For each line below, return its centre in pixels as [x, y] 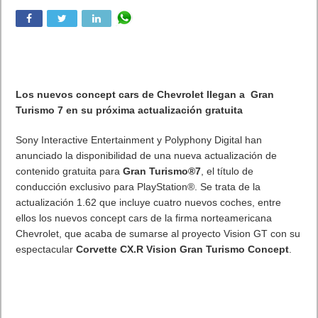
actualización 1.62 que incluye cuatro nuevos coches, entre [149, 203]
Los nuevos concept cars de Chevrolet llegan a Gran [145, 95]
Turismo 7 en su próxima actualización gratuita [130, 110]
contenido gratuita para [70, 171]
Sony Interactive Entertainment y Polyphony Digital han [139, 140]
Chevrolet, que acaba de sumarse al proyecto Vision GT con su [158, 234]
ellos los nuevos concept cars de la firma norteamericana [144, 218]
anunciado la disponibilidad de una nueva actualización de [147, 156]
